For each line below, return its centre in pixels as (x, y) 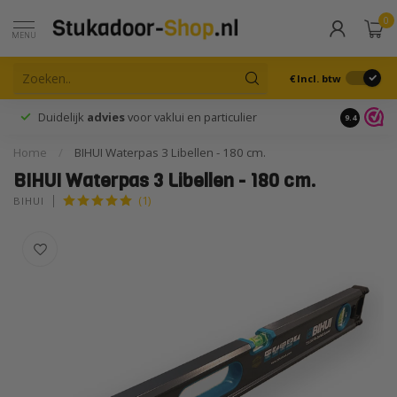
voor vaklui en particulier (191, 117)
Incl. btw (319, 78)
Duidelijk (62, 117)
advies (106, 117)
